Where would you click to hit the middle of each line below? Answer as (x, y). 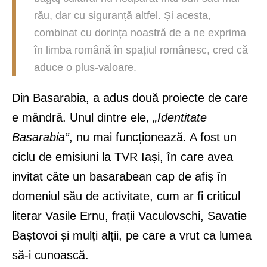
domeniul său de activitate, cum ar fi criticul (126, 196)
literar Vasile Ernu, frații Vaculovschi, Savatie (129, 215)
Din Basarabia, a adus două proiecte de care (130, 97)
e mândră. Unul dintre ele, (83, 117)
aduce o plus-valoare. (85, 67)
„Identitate (180, 117)
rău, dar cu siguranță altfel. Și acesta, (122, 15)
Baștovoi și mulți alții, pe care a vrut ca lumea (132, 235)
